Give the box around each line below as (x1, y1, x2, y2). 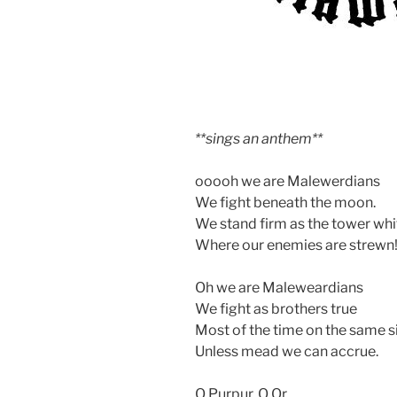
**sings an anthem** (195, 129, 323, 147)
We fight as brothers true (195, 300, 357, 317)
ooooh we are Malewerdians (195, 172, 380, 190)
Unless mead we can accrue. (195, 342, 378, 360)
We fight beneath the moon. (195, 193, 376, 211)
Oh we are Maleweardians (195, 278, 363, 296)
